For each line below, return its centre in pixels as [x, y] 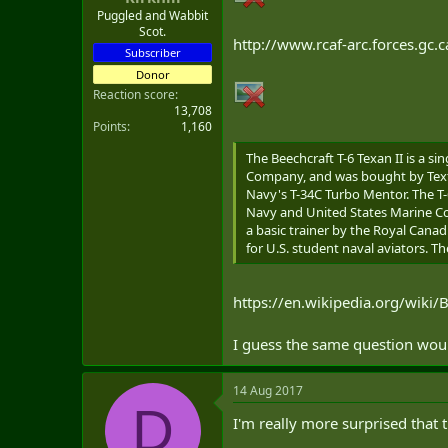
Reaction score [134, 94]
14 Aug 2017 [268, 390]
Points [110, 126]
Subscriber [152, 52]
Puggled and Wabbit [152, 15]
